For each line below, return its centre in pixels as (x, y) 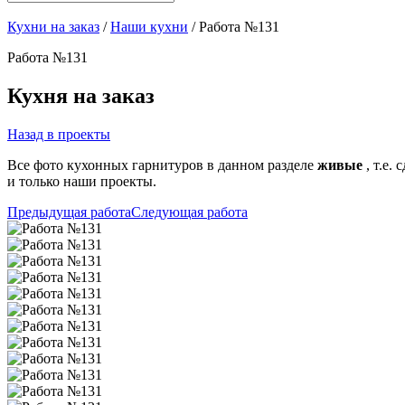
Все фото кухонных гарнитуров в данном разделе (162, 165)
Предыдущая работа (69, 212)
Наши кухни (149, 27)
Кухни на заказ (53, 27)
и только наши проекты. (82, 182)
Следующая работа (189, 212)
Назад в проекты (59, 135)
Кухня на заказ (81, 96)
